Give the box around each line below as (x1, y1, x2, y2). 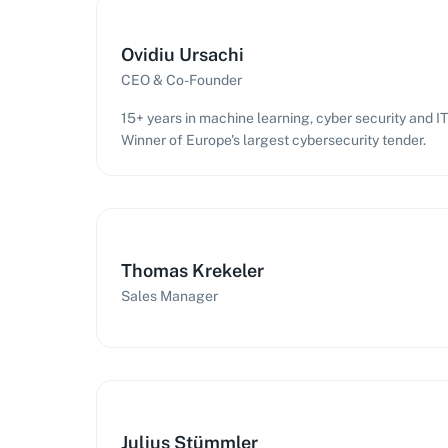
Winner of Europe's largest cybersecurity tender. (121, 132, 426, 148)
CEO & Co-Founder (121, 72, 242, 88)
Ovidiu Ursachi (121, 44, 244, 65)
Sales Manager (121, 288, 218, 304)
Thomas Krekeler (121, 260, 264, 281)
